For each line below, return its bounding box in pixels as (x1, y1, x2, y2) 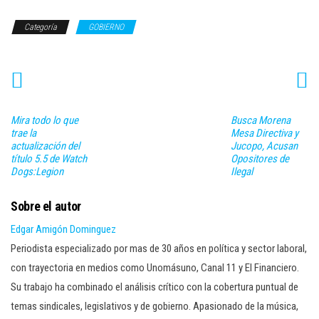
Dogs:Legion (11, 164, 63, 178)
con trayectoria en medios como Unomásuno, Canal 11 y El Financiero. (11, 261, 299, 274)
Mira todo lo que (11, 113, 78, 127)
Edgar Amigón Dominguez (11, 222, 116, 236)
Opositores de (230, 152, 289, 165)
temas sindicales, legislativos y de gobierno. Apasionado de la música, (11, 299, 298, 313)
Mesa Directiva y (230, 126, 298, 140)
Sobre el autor (11, 198, 81, 214)
